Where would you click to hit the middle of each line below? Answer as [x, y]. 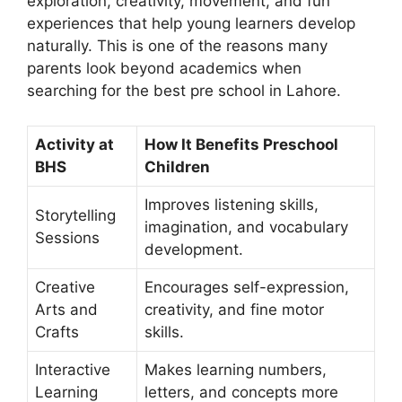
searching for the [90, 91]
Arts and [66, 309]
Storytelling [75, 215]
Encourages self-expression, [247, 287]
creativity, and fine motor [234, 309]
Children [177, 166]
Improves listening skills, [232, 204]
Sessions [67, 237]
